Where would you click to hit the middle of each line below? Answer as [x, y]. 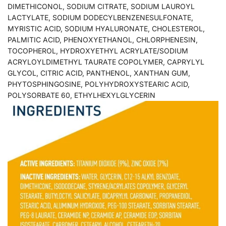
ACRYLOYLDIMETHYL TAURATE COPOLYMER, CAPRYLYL [106, 62]
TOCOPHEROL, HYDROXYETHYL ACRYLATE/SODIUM [98, 50]
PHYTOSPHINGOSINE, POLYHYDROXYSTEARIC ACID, [99, 84]
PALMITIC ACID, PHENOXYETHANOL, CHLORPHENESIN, [103, 39]
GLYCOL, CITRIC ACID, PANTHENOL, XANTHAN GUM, [99, 73]
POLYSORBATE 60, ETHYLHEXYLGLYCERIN [81, 95]
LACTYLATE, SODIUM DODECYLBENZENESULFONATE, [100, 17]
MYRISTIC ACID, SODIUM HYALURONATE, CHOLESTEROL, [106, 28]
